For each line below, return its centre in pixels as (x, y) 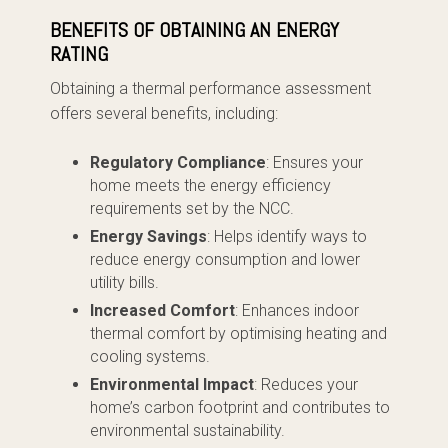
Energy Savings (148, 236)
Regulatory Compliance (178, 162)
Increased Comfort (162, 310)
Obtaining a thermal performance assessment (210, 88)
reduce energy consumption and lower (225, 259)
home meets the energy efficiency (210, 185)
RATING (79, 54)
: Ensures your (314, 162)
